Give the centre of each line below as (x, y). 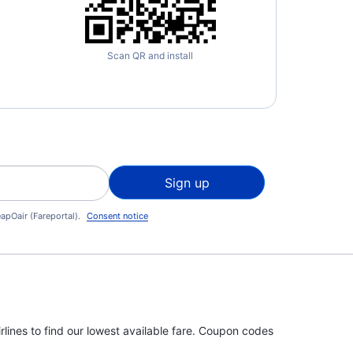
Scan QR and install (150, 56)
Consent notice (117, 216)
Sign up (187, 182)
